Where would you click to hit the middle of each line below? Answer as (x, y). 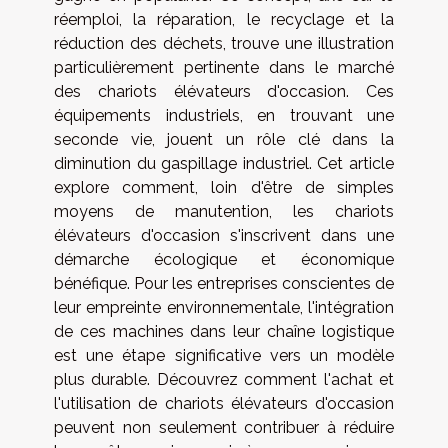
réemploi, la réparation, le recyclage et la (224, 19)
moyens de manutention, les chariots (224, 211)
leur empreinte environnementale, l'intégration (224, 307)
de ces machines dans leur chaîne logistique (224, 331)
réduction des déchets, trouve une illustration (224, 43)
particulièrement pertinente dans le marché (224, 67)
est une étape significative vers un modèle (224, 355)
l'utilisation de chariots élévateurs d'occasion (224, 403)
